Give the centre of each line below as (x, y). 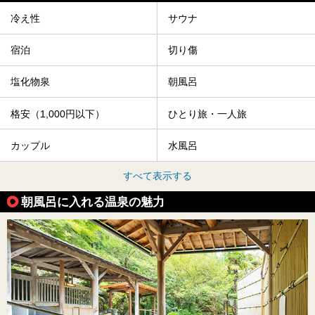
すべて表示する (157, 175)
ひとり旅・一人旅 (207, 114)
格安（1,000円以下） (58, 114)
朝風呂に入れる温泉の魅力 (93, 201)
